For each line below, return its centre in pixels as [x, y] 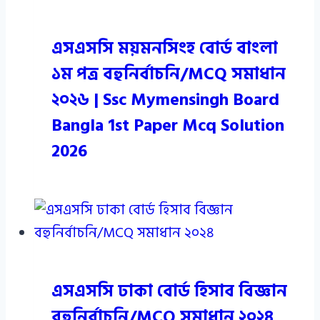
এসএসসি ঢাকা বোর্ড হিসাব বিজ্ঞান [169, 291]
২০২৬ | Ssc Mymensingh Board [165, 100]
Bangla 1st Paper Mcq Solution [168, 126]
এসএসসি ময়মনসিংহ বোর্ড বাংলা [165, 49]
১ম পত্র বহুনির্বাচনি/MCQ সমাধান [169, 74]
